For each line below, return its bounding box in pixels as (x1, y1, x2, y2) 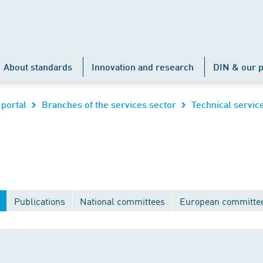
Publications (14, 194, 65, 207)
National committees (80, 194, 165, 207)
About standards (4, 61, 72, 72)
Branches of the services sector (42, 99, 176, 110)
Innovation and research (92, 61, 194, 72)
